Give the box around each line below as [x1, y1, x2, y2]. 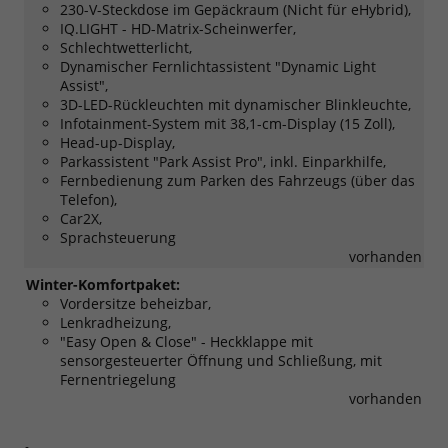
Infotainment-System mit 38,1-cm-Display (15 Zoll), [60, 113, 395, 133]
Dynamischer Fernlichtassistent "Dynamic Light [60, 56, 376, 76]
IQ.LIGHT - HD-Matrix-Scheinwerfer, [60, 18, 296, 38]
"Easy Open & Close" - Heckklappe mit [60, 331, 313, 351]
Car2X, [60, 208, 102, 228]
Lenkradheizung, [60, 312, 171, 332]
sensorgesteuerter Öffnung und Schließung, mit [60, 350, 382, 370]
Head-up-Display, [60, 132, 175, 152]
